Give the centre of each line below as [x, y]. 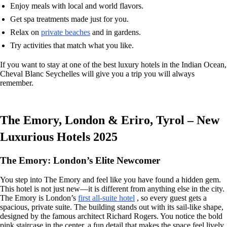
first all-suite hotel [106, 198]
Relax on [26, 32]
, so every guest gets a [171, 198]
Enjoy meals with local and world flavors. [77, 6]
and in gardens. [116, 32]
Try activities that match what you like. [72, 45]
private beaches [66, 32]
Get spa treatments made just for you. [69, 19]
